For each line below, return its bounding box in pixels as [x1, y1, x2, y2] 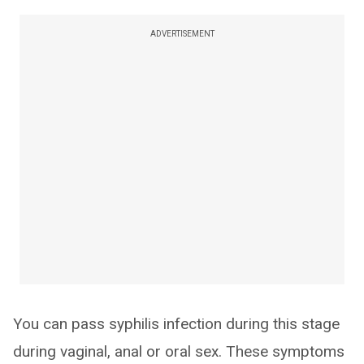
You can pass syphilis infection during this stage [13, 314, 340, 334]
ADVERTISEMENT [149, 29, 214, 39]
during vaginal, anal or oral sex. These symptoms [13, 342, 344, 362]
